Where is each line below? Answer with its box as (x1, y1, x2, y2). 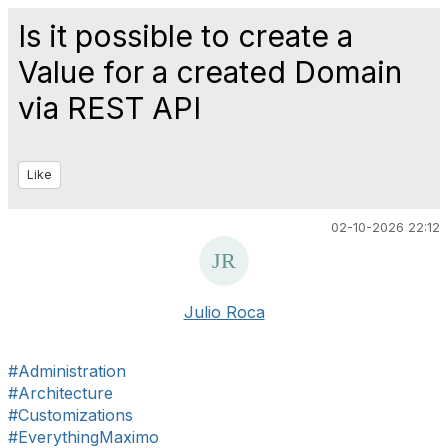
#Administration (8, 361, 126, 381)
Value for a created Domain (18, 54, 402, 90)
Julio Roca (183, 302, 265, 322)
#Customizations (8, 405, 133, 425)
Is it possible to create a (18, 18, 353, 54)
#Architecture (8, 383, 113, 403)
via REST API (18, 90, 201, 126)
